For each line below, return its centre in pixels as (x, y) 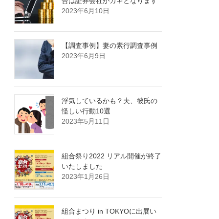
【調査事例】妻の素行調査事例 (110, 46)
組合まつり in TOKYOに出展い (109, 211)
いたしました (82, 166)
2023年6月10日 (86, 11)
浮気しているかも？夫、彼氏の (110, 101)
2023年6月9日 (84, 56)
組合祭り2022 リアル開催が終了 (112, 156)
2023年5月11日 (86, 121)
